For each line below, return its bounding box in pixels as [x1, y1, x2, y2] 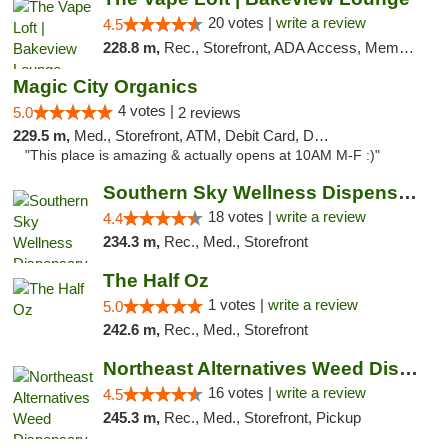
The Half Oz [102, 270, 209, 291]
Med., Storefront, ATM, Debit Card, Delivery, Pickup [74, 127, 314, 144]
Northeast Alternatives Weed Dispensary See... [398, 358, 418, 379]
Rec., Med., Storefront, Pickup [163, 409, 361, 426]
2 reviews [178, 104, 241, 121]
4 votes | [118, 102, 178, 119]
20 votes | [207, 14, 276, 31]
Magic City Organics [13, 76, 198, 97]
